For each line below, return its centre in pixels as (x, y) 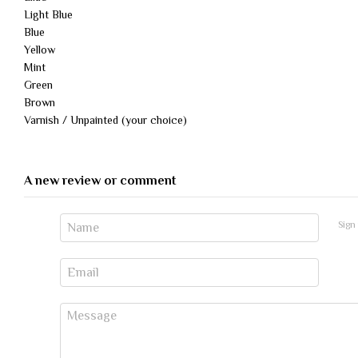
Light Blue (48, 14)
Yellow (40, 49)
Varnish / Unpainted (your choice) (105, 119)
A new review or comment (100, 180)
